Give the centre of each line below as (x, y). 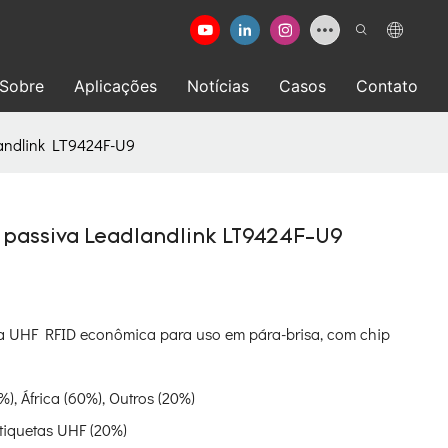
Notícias (218, 86)
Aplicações (115, 86)
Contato (387, 86)
